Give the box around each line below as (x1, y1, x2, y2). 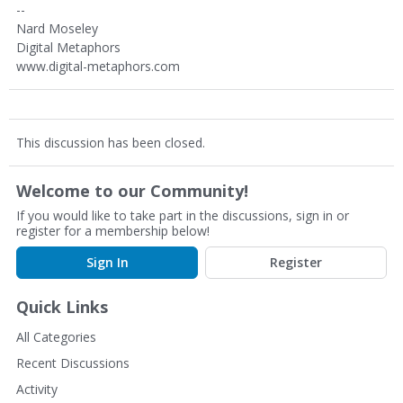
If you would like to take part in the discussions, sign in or (16, 207, 349, 224)
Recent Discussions (16, 354, 130, 372)
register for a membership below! (16, 222, 210, 239)
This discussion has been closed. (16, 134, 205, 151)
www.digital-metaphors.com (16, 58, 180, 75)
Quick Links (16, 296, 108, 318)
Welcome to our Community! (16, 180, 248, 201)
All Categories (16, 328, 96, 345)
